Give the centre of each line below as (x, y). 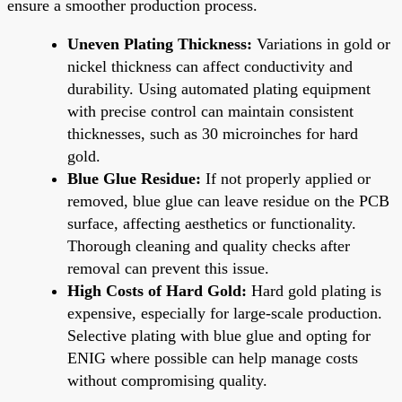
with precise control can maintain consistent (210, 111)
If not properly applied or (286, 178)
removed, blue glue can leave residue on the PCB (228, 201)
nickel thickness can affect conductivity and (210, 66)
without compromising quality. (167, 380)
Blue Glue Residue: (134, 178)
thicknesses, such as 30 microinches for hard (213, 133)
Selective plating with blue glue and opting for (219, 335)
